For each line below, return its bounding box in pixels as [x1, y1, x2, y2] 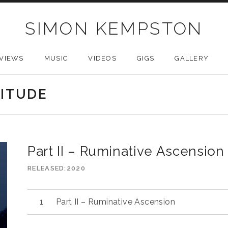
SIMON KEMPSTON [25, 18, 203, 39]
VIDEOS [88, 54, 117, 62]
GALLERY [175, 54, 209, 62]
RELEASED [27, 164, 65, 172]
